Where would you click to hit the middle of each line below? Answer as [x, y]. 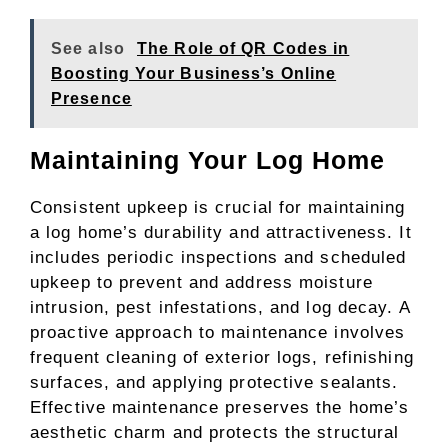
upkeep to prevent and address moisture [201, 282]
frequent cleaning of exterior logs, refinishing [222, 357]
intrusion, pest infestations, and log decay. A [220, 307]
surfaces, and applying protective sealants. [214, 382]
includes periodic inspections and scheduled [218, 257]
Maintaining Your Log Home [208, 159]
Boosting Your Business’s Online [194, 73]
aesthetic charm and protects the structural [215, 432]
